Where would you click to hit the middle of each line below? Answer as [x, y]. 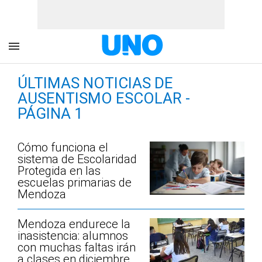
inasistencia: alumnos [73, 236]
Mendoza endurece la [74, 224]
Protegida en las [59, 171]
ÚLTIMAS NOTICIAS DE [95, 83]
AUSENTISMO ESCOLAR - [104, 98]
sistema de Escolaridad [77, 159]
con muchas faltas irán [77, 247]
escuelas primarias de [75, 182]
